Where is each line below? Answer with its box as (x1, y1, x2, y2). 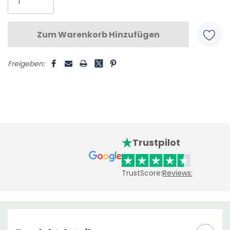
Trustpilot (132, 136, 181, 149)
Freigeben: (8, 58, 45, 69)
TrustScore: (122, 168, 163, 178)
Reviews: (162, 168, 193, 178)
